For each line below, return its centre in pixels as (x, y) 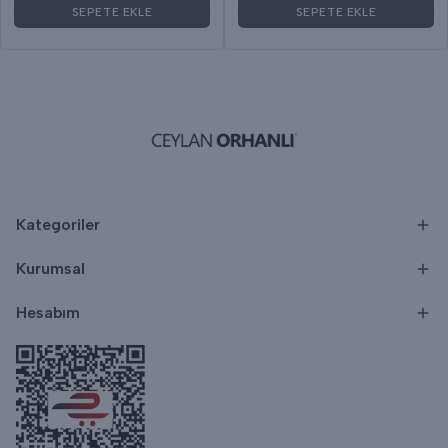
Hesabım (48, 312)
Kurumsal (50, 268)
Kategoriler (58, 224)
